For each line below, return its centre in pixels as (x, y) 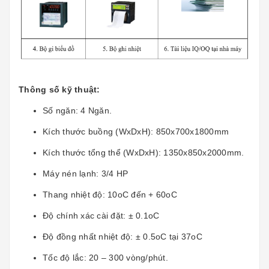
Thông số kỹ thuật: (59, 90)
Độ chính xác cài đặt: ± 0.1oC (101, 216)
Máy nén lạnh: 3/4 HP (85, 174)
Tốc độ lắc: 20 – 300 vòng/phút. (105, 258)
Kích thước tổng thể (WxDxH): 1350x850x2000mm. (144, 153)
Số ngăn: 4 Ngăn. (77, 111)
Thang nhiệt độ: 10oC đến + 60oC (110, 195)
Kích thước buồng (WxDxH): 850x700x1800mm (136, 132)
